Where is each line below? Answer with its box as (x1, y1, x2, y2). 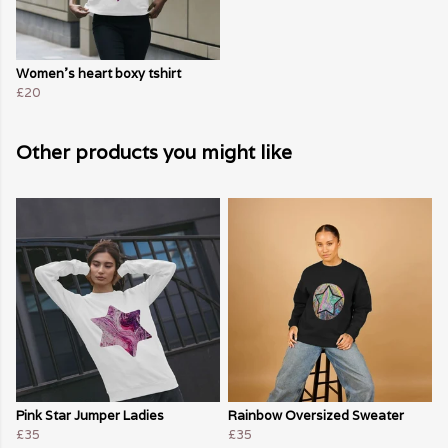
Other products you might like (16, 140, 292, 165)
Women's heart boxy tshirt (16, 65, 181, 83)
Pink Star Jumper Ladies (16, 407, 164, 425)
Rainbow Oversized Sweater (228, 407, 404, 425)
